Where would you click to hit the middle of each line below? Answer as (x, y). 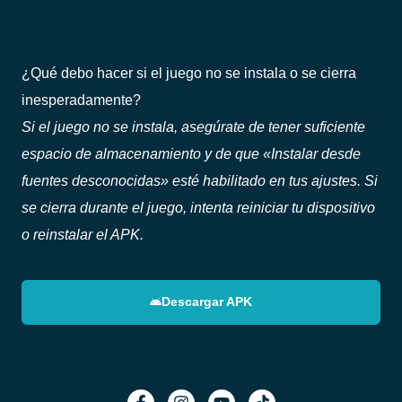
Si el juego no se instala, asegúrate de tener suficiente (193, 126)
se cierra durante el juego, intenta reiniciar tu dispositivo (198, 207)
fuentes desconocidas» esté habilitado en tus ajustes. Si (200, 180)
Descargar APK (207, 302)
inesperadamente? (81, 99)
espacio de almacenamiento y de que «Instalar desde (191, 153)
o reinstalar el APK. (83, 234)
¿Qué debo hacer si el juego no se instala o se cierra (189, 72)
